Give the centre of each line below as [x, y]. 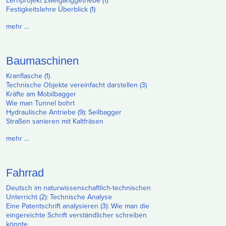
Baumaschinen [42, 61]
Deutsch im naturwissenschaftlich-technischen [78, 188]
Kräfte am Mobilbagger [41, 94]
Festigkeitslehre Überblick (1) [51, 9]
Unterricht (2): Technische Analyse [59, 197]
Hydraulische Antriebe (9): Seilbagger [64, 112]
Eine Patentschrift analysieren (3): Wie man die [78, 206]
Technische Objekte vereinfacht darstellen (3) [76, 85]
